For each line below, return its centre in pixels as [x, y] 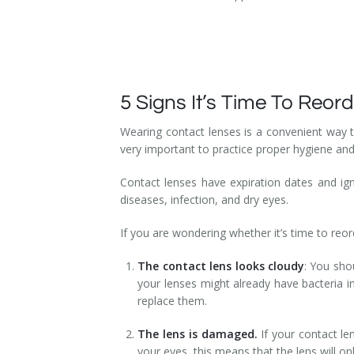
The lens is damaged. [198, 333]
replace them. [174, 300]
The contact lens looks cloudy [221, 265]
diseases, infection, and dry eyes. [206, 199]
